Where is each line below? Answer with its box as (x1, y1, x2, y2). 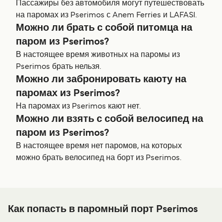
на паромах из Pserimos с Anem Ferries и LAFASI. (16, 12, 197, 19)
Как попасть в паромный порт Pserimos (8, 205, 198, 215)
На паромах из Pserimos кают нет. (16, 103, 141, 111)
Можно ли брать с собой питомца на (16, 24, 192, 33)
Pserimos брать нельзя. (16, 63, 101, 71)
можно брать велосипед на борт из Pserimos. (16, 155, 181, 162)
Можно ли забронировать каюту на (16, 75, 186, 85)
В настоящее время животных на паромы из (16, 52, 180, 59)
